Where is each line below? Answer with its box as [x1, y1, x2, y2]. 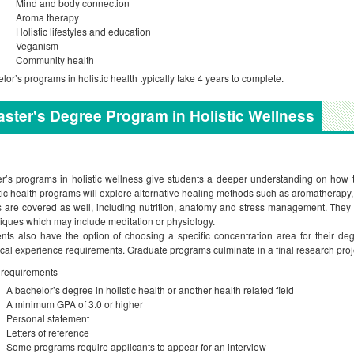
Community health [6, 53, 94, 66]
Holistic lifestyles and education [6, 24, 151, 38]
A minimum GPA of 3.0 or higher [6, 297, 143, 311]
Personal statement [6, 311, 89, 325]
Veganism [6, 39, 58, 52]
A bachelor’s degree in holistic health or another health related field [6, 283, 294, 296]
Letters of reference [6, 326, 89, 339]
